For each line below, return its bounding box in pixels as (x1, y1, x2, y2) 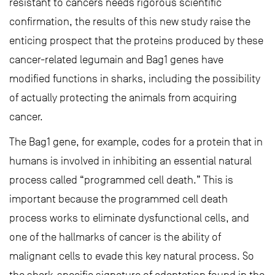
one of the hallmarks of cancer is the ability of (9, 231, 221, 244)
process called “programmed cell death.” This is (9, 174, 233, 187)
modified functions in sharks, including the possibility (9, 72, 260, 85)
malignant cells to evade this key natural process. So (9, 250, 254, 263)
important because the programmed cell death (9, 193, 228, 206)
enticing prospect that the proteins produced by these (9, 34, 263, 47)
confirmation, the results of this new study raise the (9, 15, 250, 28)
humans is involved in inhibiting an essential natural (9, 155, 252, 168)
